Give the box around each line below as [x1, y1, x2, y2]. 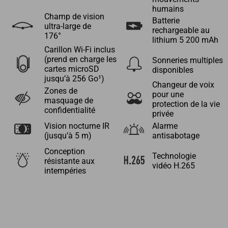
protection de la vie [152, 99, 220, 109]
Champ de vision [44, 12, 104, 21]
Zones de [44, 86, 77, 96]
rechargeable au [152, 26, 210, 36]
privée [152, 109, 174, 119]
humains [152, 4, 184, 14]
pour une [152, 90, 184, 99]
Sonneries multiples [152, 56, 223, 66]
